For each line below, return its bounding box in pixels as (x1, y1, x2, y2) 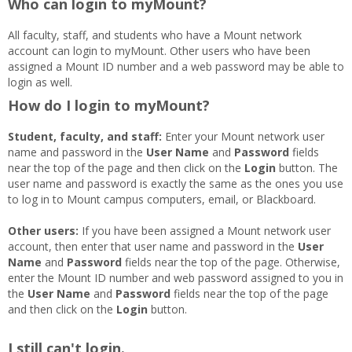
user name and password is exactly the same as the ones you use (8, 176, 343, 191)
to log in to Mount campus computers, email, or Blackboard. (8, 192, 319, 207)
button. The (276, 160, 338, 175)
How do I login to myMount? (8, 96, 210, 115)
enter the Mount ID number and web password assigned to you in (8, 270, 343, 285)
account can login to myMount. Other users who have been (8, 43, 310, 58)
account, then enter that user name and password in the (8, 239, 298, 254)
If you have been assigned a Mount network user (79, 223, 331, 238)
